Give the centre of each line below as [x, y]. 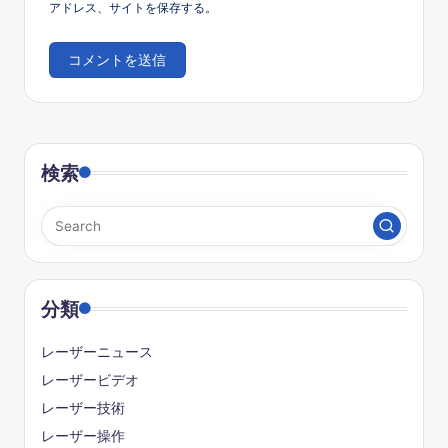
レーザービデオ [90, 380]
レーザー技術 [83, 408]
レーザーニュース [97, 352]
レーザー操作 [83, 436]
